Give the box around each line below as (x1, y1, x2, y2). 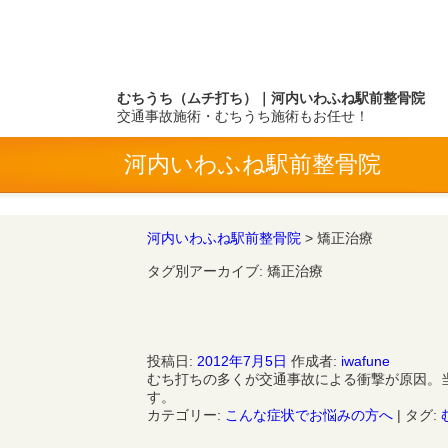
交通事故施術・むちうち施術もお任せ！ (117, 107, 369, 124)
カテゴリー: (147, 406, 221, 423)
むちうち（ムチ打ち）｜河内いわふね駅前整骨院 (117, 89, 425, 106)
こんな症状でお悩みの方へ (225, 406, 393, 423)
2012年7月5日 (197, 352, 287, 369)
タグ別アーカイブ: (147, 262, 267, 279)
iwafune (341, 352, 390, 369)
